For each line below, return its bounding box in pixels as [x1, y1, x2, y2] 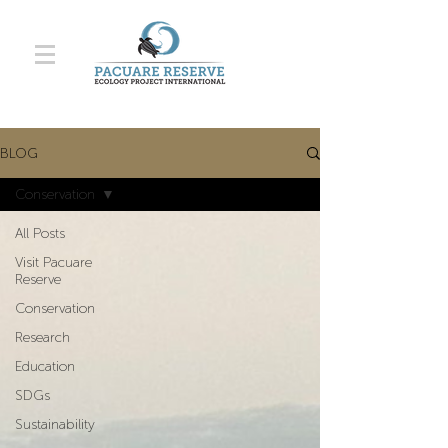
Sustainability [15, 416, 95, 433]
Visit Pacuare [15, 254, 92, 271]
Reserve [15, 271, 61, 288]
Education [15, 358, 75, 375]
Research [15, 329, 70, 346]
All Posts [15, 225, 65, 242]
